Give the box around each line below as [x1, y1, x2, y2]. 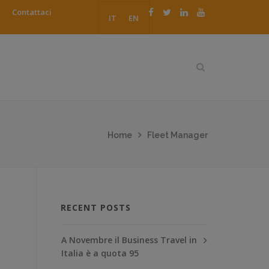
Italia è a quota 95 [61, 247, 139, 259]
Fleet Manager [147, 130, 208, 140]
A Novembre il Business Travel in [61, 234, 197, 246]
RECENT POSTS [61, 201, 131, 213]
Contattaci [12, 7, 52, 17]
